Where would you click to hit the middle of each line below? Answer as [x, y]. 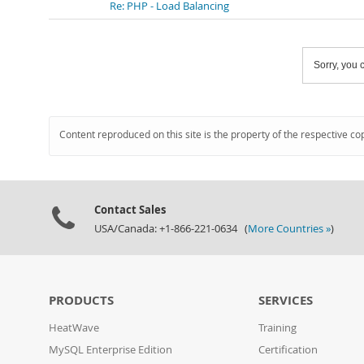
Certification [288, 350]
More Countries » [289, 229]
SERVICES [286, 300]
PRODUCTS [81, 300]
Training [278, 328]
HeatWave [74, 328]
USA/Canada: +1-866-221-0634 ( [171, 229]
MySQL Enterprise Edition [110, 350]
